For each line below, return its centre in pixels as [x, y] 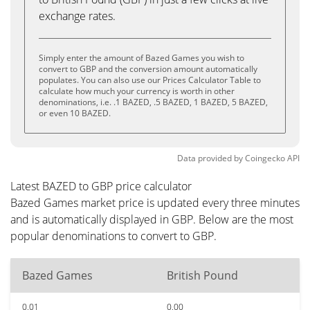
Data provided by [210, 158]
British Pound [202, 275]
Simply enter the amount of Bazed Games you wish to [142, 58]
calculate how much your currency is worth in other [137, 91]
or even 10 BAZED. [75, 113]
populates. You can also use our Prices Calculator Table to [150, 80]
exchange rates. [77, 16]
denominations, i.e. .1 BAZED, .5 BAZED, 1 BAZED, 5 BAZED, [153, 102]
